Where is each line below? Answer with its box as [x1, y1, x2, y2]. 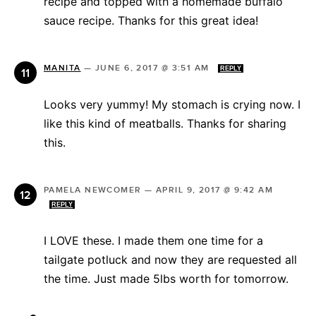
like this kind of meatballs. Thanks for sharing [44, 116, 286, 131]
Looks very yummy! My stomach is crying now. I [44, 97, 300, 112]
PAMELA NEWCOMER [44, 185, 142, 196]
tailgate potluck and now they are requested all [44, 253, 297, 267]
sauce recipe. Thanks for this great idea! [44, 13, 258, 28]
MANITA [44, 63, 81, 74]
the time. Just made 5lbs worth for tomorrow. [44, 272, 288, 286]
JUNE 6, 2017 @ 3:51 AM [95, 63, 213, 74]
